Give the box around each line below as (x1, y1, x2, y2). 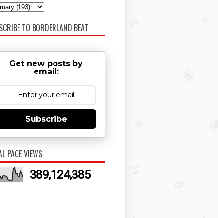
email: (33, 67, 59, 76)
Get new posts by (9, 59, 83, 69)
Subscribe (25, 114, 67, 124)
